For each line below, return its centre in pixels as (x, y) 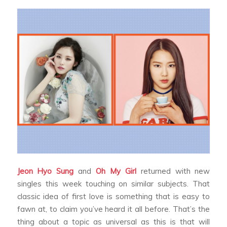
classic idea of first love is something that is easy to (113, 197)
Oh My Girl (116, 171)
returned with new (173, 171)
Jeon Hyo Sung (45, 171)
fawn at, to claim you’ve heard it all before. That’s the (113, 209)
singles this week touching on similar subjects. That (113, 184)
